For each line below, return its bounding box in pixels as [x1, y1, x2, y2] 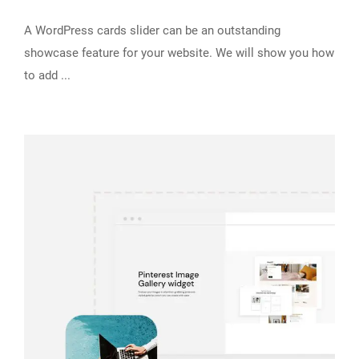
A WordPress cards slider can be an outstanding [24, 22, 280, 38]
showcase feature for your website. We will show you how [24, 45, 334, 60]
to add [24, 67, 61, 83]
